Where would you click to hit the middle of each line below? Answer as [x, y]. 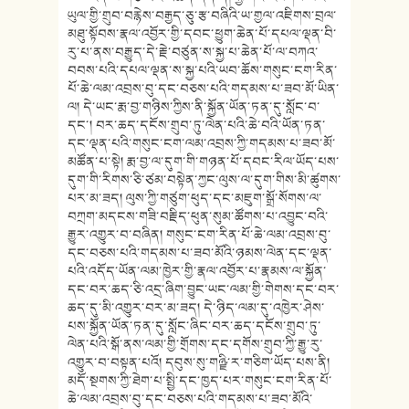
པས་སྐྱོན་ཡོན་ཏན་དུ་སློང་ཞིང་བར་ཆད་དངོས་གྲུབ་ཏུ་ [194, 325]
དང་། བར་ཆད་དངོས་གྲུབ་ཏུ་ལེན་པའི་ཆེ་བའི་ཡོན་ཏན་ [197, 125]
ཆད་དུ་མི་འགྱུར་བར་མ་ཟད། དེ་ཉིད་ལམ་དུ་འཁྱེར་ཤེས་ [196, 307]
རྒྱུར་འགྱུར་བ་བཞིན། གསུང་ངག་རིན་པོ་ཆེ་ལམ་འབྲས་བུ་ [199, 234]
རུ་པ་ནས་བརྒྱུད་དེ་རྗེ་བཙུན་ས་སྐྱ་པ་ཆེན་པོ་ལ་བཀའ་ [193, 52]
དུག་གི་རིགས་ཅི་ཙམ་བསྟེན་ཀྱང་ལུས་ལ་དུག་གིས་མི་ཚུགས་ [204, 179]
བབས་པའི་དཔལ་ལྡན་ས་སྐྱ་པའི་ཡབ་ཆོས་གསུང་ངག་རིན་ [203, 70]
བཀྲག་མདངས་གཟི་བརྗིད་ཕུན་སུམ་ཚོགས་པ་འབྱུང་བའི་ [198, 216]
